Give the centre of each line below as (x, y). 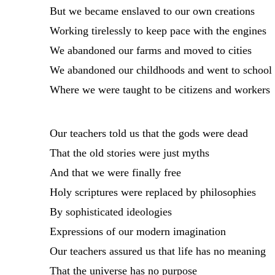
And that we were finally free (115, 172)
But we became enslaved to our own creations (152, 11)
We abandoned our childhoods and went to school (161, 70)
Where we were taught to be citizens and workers (160, 89)
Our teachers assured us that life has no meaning (157, 251)
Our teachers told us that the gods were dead (149, 133)
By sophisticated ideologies (110, 211)
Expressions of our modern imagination (137, 231)
